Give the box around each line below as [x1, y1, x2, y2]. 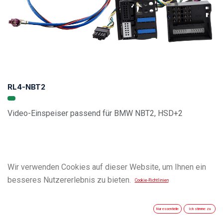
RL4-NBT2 [7, 82, 45, 92]
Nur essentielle [156, 207, 179, 212]
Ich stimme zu [189, 207, 211, 212]
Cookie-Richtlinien [134, 178, 169, 183]
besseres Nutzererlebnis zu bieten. [7, 175, 131, 185]
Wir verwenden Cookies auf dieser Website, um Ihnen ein [7, 162, 206, 172]
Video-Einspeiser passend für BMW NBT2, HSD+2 [7, 108, 183, 118]
